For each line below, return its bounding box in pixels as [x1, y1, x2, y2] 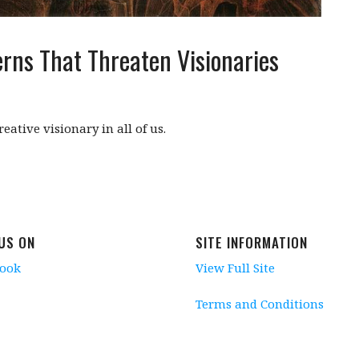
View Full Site [196, 260, 275, 276]
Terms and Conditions [196, 295, 324, 312]
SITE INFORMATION [196, 232, 308, 253]
